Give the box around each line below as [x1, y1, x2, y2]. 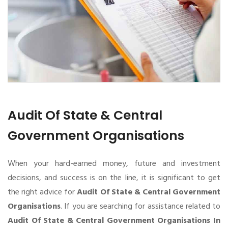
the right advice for [8, 185, 77, 199]
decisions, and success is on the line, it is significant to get [8, 171, 220, 185]
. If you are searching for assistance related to [61, 199, 220, 213]
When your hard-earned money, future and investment [8, 157, 220, 170]
